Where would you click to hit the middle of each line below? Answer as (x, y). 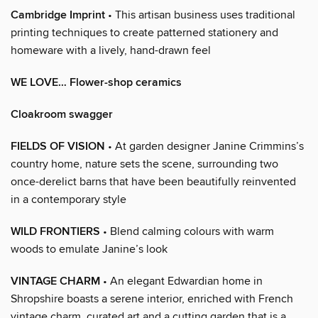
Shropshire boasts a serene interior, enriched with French (152, 298)
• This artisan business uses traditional (200, 15)
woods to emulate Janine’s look (89, 249)
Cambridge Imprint (58, 15)
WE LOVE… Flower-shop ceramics (96, 82)
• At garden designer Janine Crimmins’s (204, 146)
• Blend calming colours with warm (187, 231)
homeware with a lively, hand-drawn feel (111, 50)
